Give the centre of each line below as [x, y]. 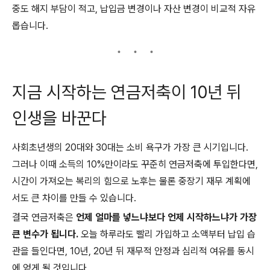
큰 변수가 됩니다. [45, 234]
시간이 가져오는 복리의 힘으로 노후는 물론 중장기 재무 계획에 [131, 181]
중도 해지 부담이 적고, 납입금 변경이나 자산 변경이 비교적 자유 [134, 8]
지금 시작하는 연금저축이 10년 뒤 [127, 93]
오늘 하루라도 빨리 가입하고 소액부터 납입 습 [167, 234]
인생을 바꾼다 [59, 118]
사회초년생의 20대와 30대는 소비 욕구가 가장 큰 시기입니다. [130, 147]
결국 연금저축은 [44, 217]
